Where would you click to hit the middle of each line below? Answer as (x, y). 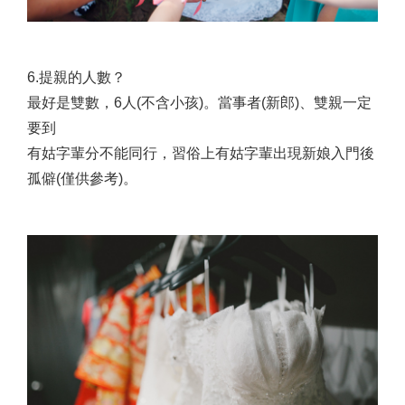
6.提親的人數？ (76, 78)
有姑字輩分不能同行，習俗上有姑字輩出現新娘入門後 (201, 154)
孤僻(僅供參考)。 (82, 179)
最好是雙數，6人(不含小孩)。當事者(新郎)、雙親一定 (199, 103)
